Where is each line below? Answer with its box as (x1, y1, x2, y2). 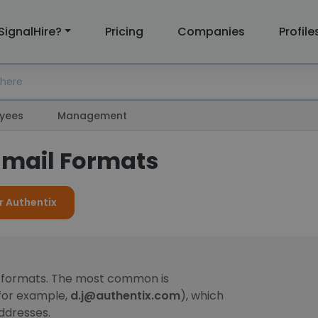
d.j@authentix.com (70, 287, 180, 304)
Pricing (105, 23, 144, 40)
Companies (177, 23, 246, 40)
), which (180, 287, 224, 304)
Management (57, 109, 127, 123)
